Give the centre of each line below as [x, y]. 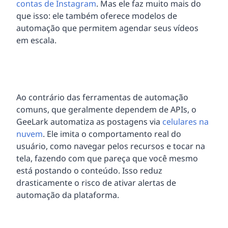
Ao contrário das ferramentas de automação [102, 97]
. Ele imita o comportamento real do [112, 134]
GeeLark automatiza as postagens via [89, 121]
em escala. [36, 40]
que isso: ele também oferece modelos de [97, 16]
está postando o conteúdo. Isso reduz [89, 170]
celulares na [186, 121]
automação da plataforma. [68, 195]
